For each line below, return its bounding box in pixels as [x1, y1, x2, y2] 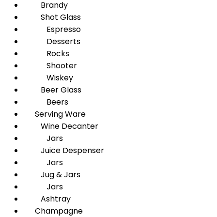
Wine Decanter [23, 121, 98, 132]
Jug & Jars [23, 169, 80, 180]
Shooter [23, 60, 77, 71]
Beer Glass [23, 84, 81, 95]
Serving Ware [23, 108, 86, 120]
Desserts [23, 36, 80, 47]
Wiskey [23, 72, 73, 83]
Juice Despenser [23, 145, 104, 156]
